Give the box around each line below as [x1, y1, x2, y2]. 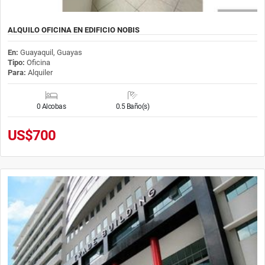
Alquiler [26, 67, 53, 77]
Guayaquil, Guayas [20, 47, 82, 57]
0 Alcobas [36, 102, 66, 111]
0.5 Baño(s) [115, 102, 150, 111]
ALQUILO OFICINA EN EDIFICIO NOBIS [8, 25, 140, 34]
